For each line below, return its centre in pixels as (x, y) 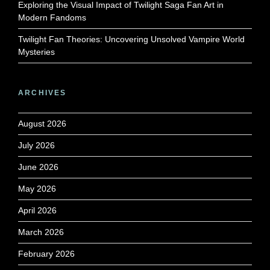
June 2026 (38, 167)
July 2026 (36, 145)
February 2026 (46, 253)
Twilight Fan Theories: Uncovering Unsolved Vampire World (131, 39)
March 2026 (41, 232)
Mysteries (36, 52)
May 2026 (37, 188)
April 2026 (37, 210)
